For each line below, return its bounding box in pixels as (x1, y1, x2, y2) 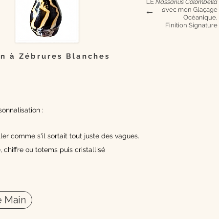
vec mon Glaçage (166, 5, 218, 13)
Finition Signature (165, 21, 218, 29)
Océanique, (183, 13, 218, 21)
